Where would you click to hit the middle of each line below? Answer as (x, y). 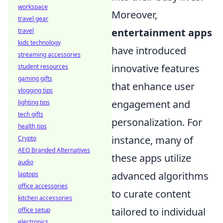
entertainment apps (162, 32)
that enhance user (153, 86)
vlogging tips (35, 90)
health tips (32, 126)
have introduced (149, 50)
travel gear (33, 19)
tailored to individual (159, 212)
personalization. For (157, 122)
